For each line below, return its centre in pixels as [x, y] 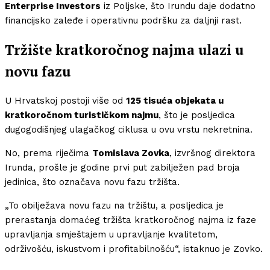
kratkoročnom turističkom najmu [82, 115]
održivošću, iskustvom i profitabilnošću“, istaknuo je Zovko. [134, 249]
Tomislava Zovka [131, 153]
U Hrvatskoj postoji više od [65, 101]
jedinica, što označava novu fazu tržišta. [92, 182]
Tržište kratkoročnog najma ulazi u [124, 49]
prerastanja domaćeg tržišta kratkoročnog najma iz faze [130, 220]
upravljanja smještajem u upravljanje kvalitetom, [111, 235]
